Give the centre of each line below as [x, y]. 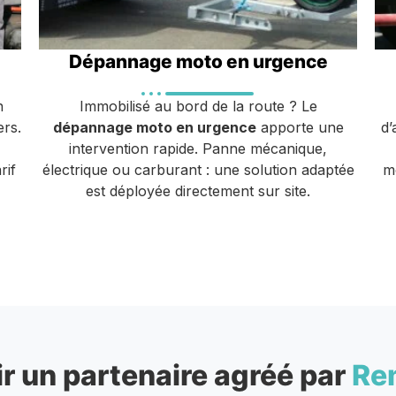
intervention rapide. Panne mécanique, [198, 148]
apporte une [300, 127]
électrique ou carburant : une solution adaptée [198, 169]
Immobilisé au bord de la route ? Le [198, 106]
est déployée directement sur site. [198, 190]
